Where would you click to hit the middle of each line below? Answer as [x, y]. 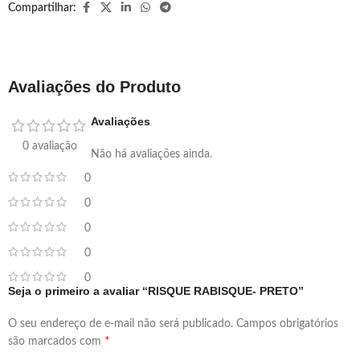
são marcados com [56, 341]
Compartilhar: [42, 8]
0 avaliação [49, 146]
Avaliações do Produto [94, 86]
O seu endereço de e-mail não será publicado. [121, 323]
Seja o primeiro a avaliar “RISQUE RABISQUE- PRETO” [156, 290]
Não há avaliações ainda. [151, 154]
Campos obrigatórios [287, 323]
